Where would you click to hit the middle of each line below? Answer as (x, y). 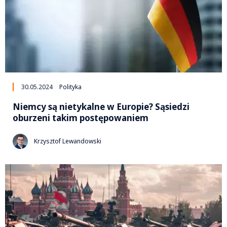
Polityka (70, 87)
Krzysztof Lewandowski (68, 141)
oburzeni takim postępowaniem (81, 118)
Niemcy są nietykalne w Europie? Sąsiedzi (101, 106)
